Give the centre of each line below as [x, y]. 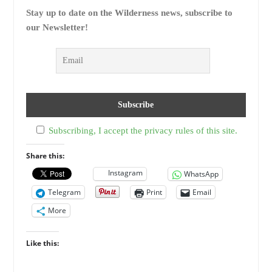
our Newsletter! [57, 27]
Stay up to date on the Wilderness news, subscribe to [129, 12]
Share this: [45, 156]
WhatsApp [201, 174]
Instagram [125, 172]
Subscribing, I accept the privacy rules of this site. [143, 131]
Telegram [64, 192]
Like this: [42, 243]
